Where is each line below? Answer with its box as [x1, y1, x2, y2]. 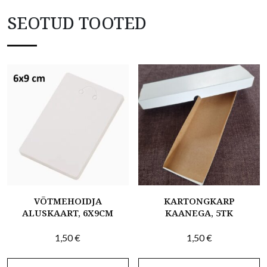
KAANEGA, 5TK [165, 207, 234, 219]
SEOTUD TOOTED [7, 11, 147, 34]
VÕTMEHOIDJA [33, 195, 102, 207]
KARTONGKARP [163, 195, 235, 207]
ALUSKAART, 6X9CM [22, 207, 114, 219]
